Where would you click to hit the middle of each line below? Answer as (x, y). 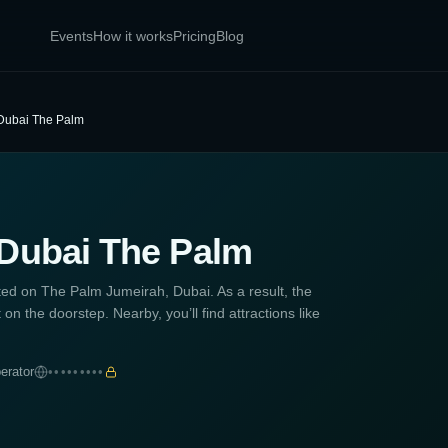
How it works (133, 35)
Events (72, 35)
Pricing (195, 35)
